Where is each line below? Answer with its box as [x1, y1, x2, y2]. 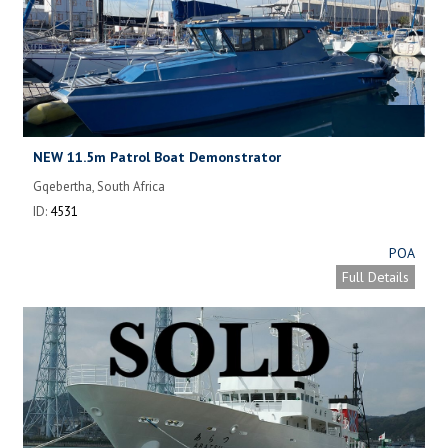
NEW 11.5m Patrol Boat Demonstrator [33, 147, 281, 166]
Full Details [342, 267, 409, 286]
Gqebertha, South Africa [33, 177, 165, 195]
